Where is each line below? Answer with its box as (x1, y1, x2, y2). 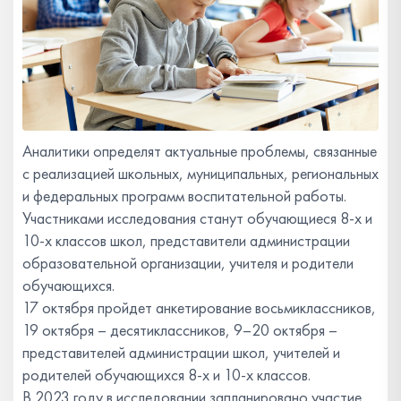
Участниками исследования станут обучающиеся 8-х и (22, 208, 372, 229)
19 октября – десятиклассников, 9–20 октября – (22, 320, 337, 341)
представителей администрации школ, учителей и (22, 342, 340, 363)
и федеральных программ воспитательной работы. (22, 185, 350, 207)
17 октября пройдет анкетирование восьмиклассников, (22, 297, 376, 319)
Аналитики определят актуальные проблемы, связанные (22, 141, 377, 162)
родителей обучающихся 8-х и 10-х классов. (22, 364, 311, 386)
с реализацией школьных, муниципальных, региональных (22, 163, 379, 184)
